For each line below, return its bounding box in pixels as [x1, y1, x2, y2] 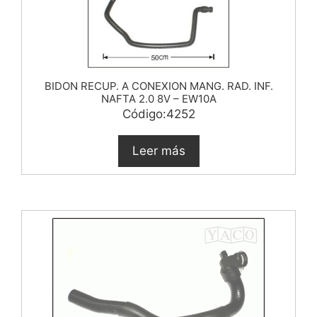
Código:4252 [122, 106, 195, 121]
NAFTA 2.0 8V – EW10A [100, 91, 217, 105]
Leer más [132, 143, 185, 158]
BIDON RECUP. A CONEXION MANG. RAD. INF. [44, 79, 273, 93]
